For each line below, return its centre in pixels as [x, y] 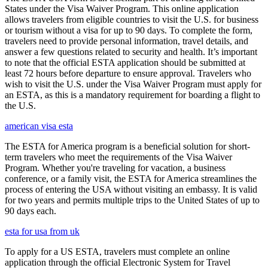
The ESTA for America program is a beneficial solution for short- [127, 146]
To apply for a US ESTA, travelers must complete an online [117, 251]
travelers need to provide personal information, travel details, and [127, 41]
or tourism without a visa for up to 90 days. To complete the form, [129, 30]
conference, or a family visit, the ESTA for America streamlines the [131, 178]
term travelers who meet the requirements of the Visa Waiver [118, 157]
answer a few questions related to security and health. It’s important [131, 51]
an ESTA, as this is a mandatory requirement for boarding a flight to [133, 95]
